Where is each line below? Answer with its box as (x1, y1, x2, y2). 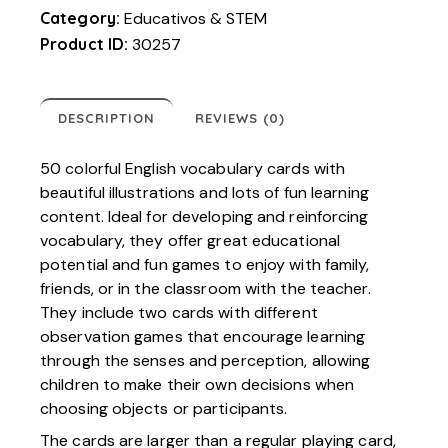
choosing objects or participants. (40, 397, 288, 419)
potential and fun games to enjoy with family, (40, 253, 370, 275)
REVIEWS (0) (195, 109, 286, 126)
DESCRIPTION (58, 109, 155, 126)
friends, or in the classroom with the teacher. (40, 277, 371, 299)
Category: (40, 7, 124, 28)
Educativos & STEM (124, 7, 267, 29)
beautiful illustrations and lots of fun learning (40, 181, 369, 203)
